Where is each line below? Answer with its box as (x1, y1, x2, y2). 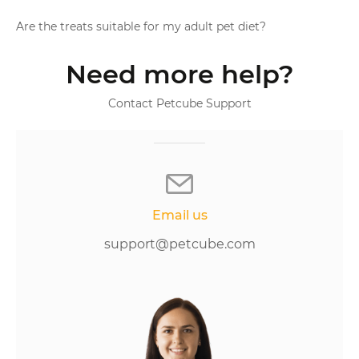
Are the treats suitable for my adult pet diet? (16, 19, 266, 34)
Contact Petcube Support (107, 96, 252, 111)
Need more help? (65, 58, 294, 90)
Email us (151, 208, 208, 223)
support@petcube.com (103, 236, 256, 252)
